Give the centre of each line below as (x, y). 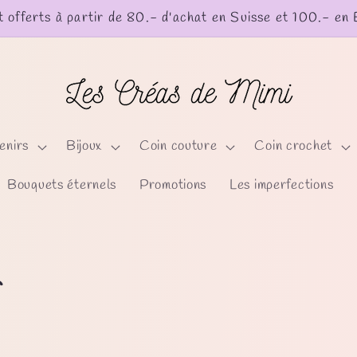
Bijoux (84, 147)
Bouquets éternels (62, 185)
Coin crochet (293, 147)
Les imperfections (281, 185)
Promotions (173, 185)
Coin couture (178, 147)
